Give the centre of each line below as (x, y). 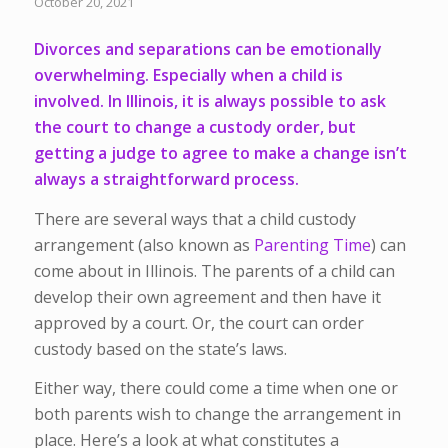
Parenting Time (312, 244)
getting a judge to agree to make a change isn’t (220, 153)
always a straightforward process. (166, 179)
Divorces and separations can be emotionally (207, 49)
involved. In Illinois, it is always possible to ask (209, 101)
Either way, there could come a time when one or (215, 388)
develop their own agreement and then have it (207, 296)
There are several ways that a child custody (194, 218)
